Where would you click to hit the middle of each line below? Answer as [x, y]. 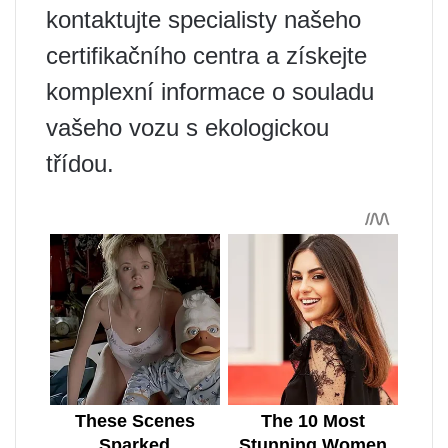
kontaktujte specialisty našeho [203, 19]
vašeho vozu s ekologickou [187, 127]
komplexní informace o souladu [210, 91]
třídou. [80, 163]
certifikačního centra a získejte [206, 55]
